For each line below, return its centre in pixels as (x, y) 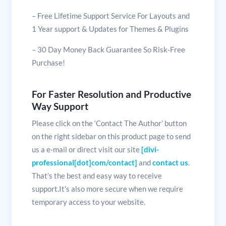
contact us (170, 162)
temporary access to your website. (88, 202)
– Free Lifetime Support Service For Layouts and (110, 15)
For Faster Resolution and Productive (111, 94)
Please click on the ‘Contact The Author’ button (109, 123)
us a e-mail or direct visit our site (86, 149)
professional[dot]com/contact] (84, 162)
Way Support (60, 106)
